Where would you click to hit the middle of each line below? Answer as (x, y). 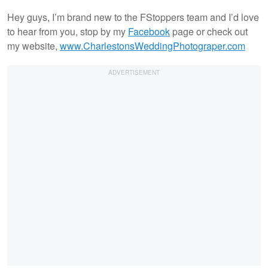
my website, (33, 45)
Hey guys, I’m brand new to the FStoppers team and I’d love (133, 17)
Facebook (149, 31)
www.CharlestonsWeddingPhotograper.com (153, 45)
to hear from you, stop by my (68, 31)
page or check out (209, 31)
